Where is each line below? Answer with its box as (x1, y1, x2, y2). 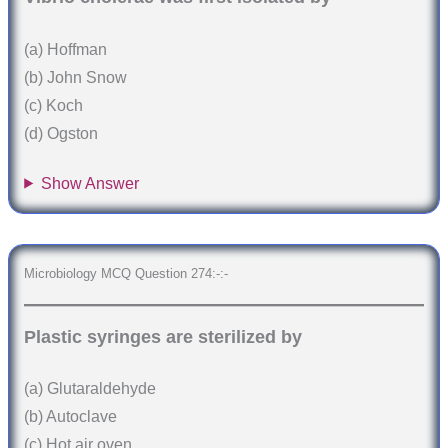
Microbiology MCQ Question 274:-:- (24, 265, 229, 281)
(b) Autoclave (24, 408, 118, 426)
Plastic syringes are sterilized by (24, 326, 303, 347)
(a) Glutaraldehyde (24, 380, 157, 398)
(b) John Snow (24, 69, 128, 87)
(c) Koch (24, 97, 84, 115)
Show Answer (41, 174, 140, 192)
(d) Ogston (24, 125, 99, 143)
